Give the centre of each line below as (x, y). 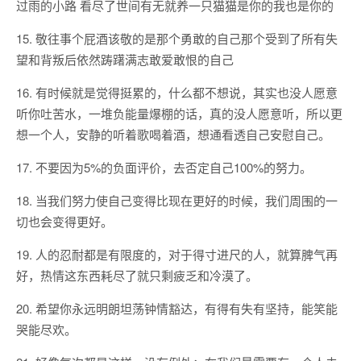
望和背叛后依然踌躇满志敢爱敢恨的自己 (125, 59)
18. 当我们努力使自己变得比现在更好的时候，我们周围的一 (177, 200)
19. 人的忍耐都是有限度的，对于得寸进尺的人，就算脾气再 (177, 254)
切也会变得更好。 (64, 221)
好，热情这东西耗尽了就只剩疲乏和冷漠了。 (137, 275)
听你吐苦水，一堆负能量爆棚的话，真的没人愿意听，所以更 (179, 113)
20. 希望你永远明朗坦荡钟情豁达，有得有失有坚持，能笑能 (177, 308)
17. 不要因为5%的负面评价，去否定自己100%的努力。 (164, 167)
